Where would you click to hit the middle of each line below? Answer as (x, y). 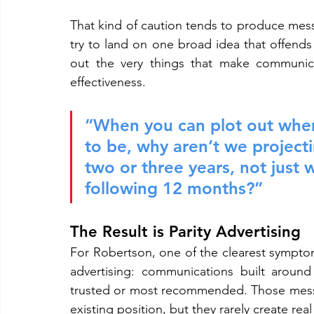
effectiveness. (108, 82)
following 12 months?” (174, 188)
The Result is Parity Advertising (185, 232)
